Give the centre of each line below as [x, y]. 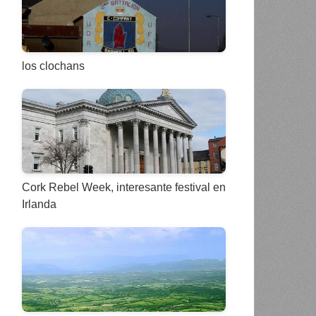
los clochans [53, 66]
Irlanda [39, 205]
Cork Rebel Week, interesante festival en [123, 188]
